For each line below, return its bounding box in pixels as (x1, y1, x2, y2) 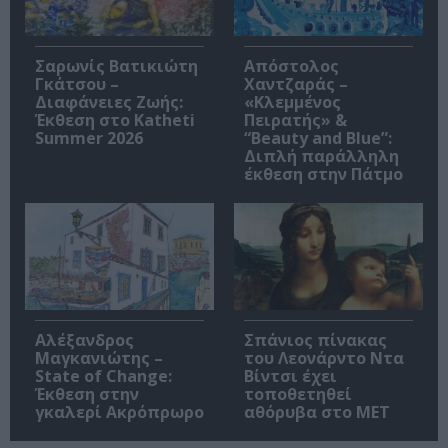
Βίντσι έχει (244, 364, 337, 387)
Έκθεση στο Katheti (35, 109, 195, 132)
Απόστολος (244, 55, 339, 78)
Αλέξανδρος (35, 328, 134, 351)
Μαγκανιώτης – (35, 346, 163, 369)
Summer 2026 (35, 127, 143, 150)
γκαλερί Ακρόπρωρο (35, 400, 204, 423)
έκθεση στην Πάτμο (244, 163, 403, 186)
